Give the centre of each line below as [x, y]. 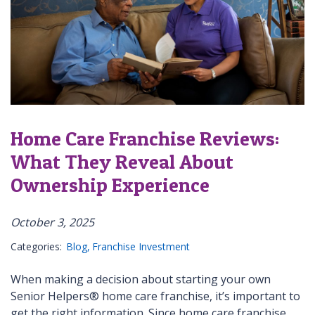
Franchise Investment [141, 246]
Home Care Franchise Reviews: [145, 138]
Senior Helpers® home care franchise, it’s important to [155, 296]
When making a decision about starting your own [141, 279]
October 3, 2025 [52, 222]
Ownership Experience [110, 185]
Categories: [36, 246]
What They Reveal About [122, 161]
